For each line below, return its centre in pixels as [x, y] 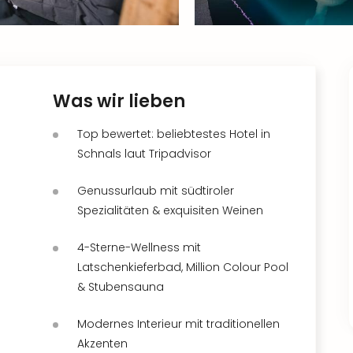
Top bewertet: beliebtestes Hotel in [174, 134]
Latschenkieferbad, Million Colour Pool [183, 267]
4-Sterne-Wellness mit [139, 247]
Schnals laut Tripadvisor [144, 153]
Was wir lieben [119, 101]
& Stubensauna [121, 286]
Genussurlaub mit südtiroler [156, 190]
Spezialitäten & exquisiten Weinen [170, 210]
